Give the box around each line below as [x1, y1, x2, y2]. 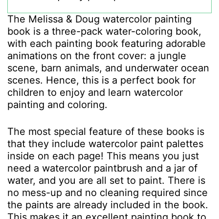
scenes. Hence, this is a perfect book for [7, 74, 196, 86]
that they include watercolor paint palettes [7, 138, 203, 150]
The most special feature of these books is [7, 126, 204, 137]
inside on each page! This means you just [7, 150, 199, 162]
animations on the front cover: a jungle [7, 50, 186, 62]
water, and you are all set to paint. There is [7, 175, 205, 186]
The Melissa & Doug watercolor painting [7, 13, 192, 25]
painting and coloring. [7, 99, 110, 110]
